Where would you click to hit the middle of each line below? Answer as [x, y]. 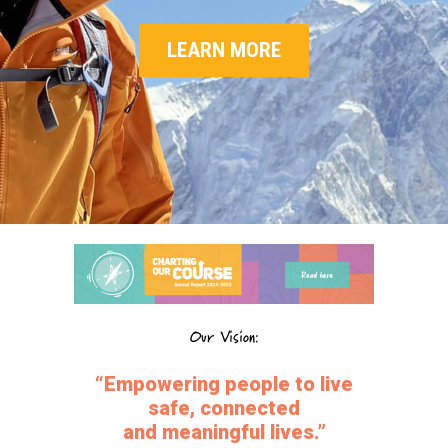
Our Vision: [224, 337]
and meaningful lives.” [224, 431]
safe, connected [224, 407]
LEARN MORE [224, 50]
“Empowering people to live [224, 383]
